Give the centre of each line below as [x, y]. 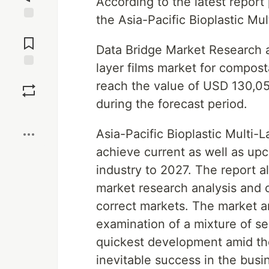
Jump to [29, 28]
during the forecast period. [172, 104]
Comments [29, 38]
